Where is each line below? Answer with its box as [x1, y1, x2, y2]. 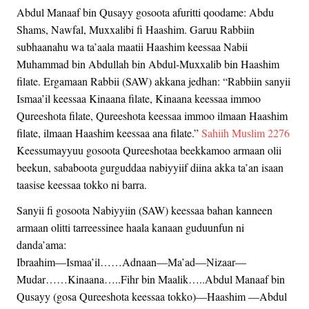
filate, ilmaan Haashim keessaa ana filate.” [17, 125, 201, 140]
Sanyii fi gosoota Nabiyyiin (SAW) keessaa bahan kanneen [17, 202, 272, 217]
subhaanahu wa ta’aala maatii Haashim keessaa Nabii [17, 39, 248, 54]
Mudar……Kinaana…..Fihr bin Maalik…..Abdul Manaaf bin [17, 271, 285, 286]
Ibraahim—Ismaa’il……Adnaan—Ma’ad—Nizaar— [17, 254, 246, 269]
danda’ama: [17, 237, 66, 252]
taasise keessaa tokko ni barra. [17, 177, 147, 192]
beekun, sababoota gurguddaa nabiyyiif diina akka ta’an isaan [17, 159, 283, 175]
